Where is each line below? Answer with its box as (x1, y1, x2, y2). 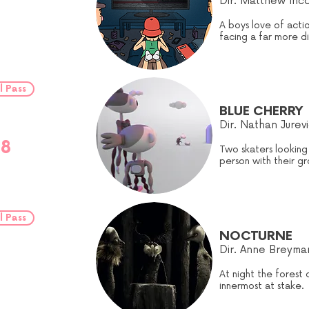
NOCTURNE (219, 229, 292, 243)
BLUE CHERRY (219, 104, 303, 119)
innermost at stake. (219, 280, 304, 292)
